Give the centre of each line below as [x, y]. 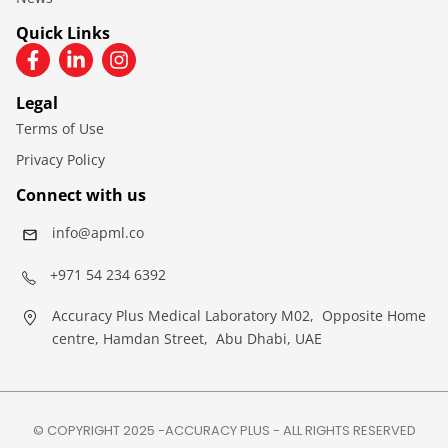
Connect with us [81, 194]
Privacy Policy [60, 159]
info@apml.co [98, 232]
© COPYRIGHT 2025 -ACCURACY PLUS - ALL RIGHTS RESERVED [224, 430]
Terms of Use [60, 128]
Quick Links [63, 32]
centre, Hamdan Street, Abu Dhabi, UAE [187, 338]
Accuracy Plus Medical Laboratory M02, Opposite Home [239, 315]
